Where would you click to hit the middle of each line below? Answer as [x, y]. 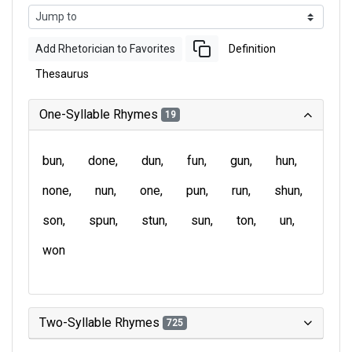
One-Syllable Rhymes [100, 114]
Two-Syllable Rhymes [101, 323]
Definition [252, 48]
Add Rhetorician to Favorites [105, 48]
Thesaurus [62, 74]
